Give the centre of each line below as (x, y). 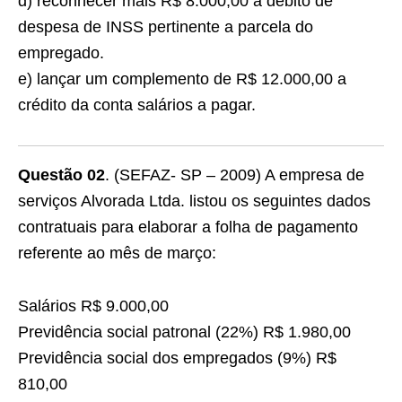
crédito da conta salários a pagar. (137, 105)
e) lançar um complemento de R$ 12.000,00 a (182, 79)
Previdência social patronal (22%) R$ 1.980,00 (184, 332)
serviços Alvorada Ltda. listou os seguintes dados (194, 201)
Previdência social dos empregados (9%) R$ (177, 358)
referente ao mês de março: (117, 253)
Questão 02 (61, 175)
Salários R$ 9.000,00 (93, 306)
